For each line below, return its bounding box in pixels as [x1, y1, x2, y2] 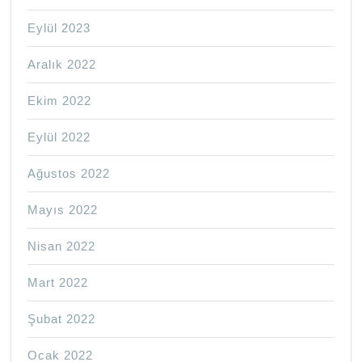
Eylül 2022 [27, 130, 91, 145]
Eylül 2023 [27, 21, 91, 36]
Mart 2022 [27, 276, 89, 290]
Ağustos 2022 [27, 166, 111, 181]
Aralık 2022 [27, 57, 97, 72]
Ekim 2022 [27, 94, 92, 108]
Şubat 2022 [27, 312, 96, 326]
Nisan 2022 [27, 239, 96, 254]
